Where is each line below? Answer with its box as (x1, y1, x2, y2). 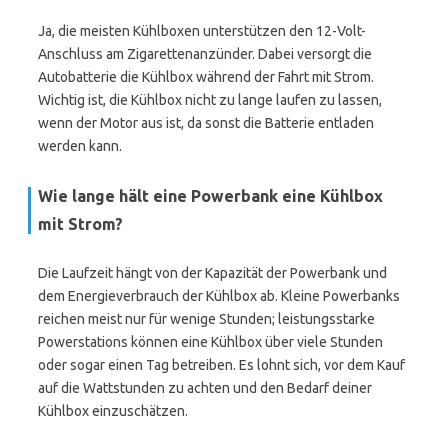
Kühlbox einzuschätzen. (38, 403, 188, 419)
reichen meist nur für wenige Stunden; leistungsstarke (38, 311, 375, 327)
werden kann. (38, 138, 122, 154)
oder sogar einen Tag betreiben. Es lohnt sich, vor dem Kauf (38, 357, 405, 373)
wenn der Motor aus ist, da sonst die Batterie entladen (38, 115, 374, 131)
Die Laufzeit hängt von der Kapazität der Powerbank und (38, 265, 387, 281)
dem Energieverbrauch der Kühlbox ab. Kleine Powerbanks (38, 288, 400, 304)
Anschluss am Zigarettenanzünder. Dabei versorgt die (38, 46, 372, 62)
